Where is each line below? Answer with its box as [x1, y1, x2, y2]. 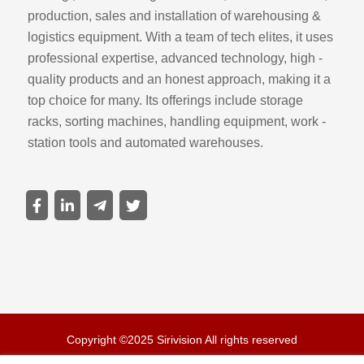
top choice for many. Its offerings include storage [27, 93, 303, 108]
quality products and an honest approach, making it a [27, 72, 331, 87]
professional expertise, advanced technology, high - [27, 51, 323, 66]
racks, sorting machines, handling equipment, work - [27, 115, 326, 129]
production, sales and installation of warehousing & [27, 9, 321, 24]
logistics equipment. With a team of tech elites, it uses [27, 30, 333, 45]
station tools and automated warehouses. [27, 136, 263, 150]
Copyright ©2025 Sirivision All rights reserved [66, 333, 297, 347]
